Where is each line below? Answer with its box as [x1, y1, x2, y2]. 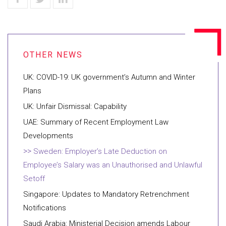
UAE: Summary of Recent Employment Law [23, 118, 168, 127]
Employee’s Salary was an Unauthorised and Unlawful [23, 160, 202, 169]
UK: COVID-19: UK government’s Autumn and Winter [23, 73, 195, 82]
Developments [23, 131, 73, 140]
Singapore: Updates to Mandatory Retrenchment [23, 190, 189, 199]
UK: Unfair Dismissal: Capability [23, 102, 127, 111]
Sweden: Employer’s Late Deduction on [33, 147, 167, 156]
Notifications [23, 203, 66, 212]
